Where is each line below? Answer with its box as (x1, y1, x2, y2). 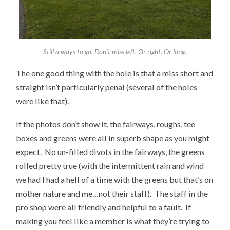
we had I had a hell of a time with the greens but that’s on (16, 174, 214, 184)
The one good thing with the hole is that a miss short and (16, 68, 214, 79)
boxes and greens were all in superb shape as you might (16, 132, 210, 143)
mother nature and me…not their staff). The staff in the (16, 188, 208, 198)
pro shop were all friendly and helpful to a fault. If (16, 202, 191, 212)
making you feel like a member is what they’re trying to (16, 216, 210, 226)
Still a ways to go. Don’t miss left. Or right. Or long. (43, 47, 187, 56)
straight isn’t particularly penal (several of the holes (16, 82, 198, 92)
